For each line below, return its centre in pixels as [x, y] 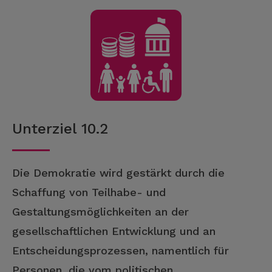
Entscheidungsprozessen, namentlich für [121, 250]
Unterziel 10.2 [60, 129]
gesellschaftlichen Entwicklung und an [114, 231]
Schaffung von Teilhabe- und [89, 192]
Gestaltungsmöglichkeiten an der [100, 212]
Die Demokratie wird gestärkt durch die [118, 173]
